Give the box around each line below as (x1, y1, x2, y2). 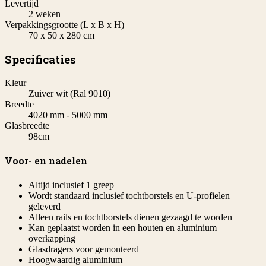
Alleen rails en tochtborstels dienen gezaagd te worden (28, 211, 232, 222)
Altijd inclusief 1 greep (28, 179, 114, 190)
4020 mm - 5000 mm (28, 110, 107, 121)
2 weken (28, 8, 61, 19)
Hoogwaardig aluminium (28, 254, 122, 265)
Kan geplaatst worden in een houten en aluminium (28, 222, 217, 233)
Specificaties (5, 52, 76, 67)
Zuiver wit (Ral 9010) (28, 88, 110, 99)
